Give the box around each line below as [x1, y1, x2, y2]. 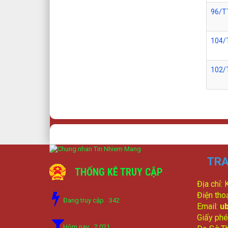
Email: [197, 201, 220, 211]
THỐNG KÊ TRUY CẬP [75, 166, 163, 179]
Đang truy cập [63, 196, 104, 205]
